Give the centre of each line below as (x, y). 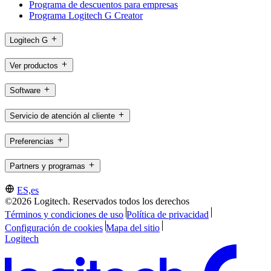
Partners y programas (47, 166)
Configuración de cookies (54, 228)
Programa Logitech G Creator (86, 16)
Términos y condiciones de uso (64, 215)
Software (25, 91)
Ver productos (34, 65)
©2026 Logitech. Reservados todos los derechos (97, 201)
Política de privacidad (167, 215)
